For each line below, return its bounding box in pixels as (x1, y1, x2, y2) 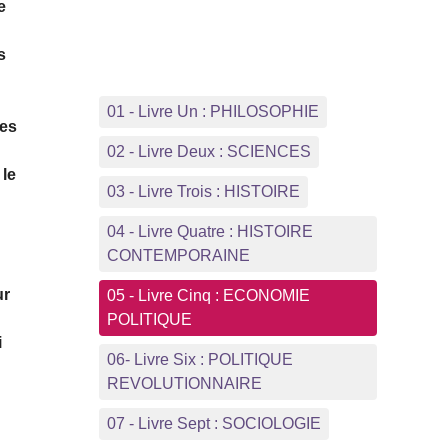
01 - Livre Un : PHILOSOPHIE (106, 102, 319, 120)
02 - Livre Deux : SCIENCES (106, 142, 311, 160)
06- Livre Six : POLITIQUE (106, 350, 293, 368)
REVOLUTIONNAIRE (106, 374, 262, 392)
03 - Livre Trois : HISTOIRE (106, 182, 300, 200)
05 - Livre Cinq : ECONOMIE (106, 286, 310, 304)
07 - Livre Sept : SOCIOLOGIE (106, 414, 321, 432)
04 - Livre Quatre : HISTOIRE (106, 222, 313, 240)
